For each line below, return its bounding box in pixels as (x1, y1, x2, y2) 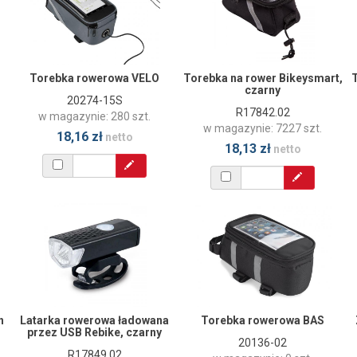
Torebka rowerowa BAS (201, 313, 324, 327)
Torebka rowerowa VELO (29, 71, 159, 84)
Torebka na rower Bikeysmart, (182, 71, 343, 84)
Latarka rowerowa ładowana (20, 313, 169, 327)
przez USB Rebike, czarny (27, 325, 162, 339)
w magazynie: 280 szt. (38, 109, 151, 123)
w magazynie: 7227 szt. (203, 121, 322, 135)
